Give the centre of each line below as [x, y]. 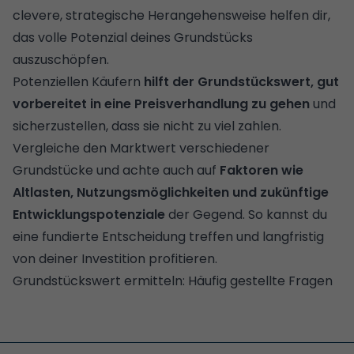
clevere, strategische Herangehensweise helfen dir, [171, 15]
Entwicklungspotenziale [89, 214]
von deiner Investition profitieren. [115, 258]
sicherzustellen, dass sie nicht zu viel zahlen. [147, 126]
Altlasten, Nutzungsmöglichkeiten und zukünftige [171, 192]
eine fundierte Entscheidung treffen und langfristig [168, 236]
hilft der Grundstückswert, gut [241, 81]
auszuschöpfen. [62, 59]
